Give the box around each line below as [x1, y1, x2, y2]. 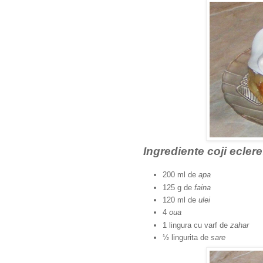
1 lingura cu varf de [163, 220, 230, 230]
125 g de [163, 183, 192, 192]
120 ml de [163, 195, 198, 205]
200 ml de [163, 170, 198, 180]
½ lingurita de [163, 232, 211, 242]
